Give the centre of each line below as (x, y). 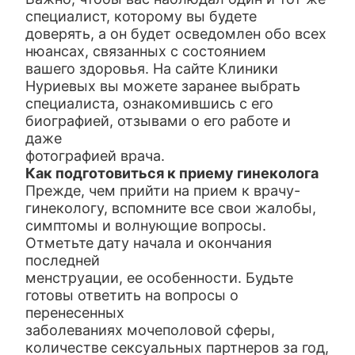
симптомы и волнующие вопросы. (146, 225)
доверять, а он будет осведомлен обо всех (176, 34)
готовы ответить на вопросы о (132, 295)
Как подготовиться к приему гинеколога (172, 173)
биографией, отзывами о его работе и (158, 121)
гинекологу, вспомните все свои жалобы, (171, 208)
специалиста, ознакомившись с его (150, 103)
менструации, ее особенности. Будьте (160, 278)
